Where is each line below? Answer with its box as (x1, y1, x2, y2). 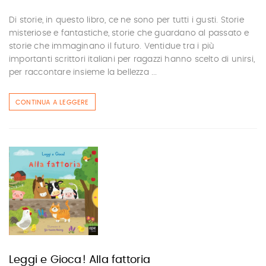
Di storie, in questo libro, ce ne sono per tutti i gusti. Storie (9, 15, 244, 24)
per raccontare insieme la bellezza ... (9, 68, 157, 77)
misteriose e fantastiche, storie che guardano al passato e (9, 28, 249, 37)
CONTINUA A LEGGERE (15, 99, 89, 106)
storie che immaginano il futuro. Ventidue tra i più (9, 42, 215, 50)
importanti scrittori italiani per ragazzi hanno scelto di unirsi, (9, 55, 255, 64)
